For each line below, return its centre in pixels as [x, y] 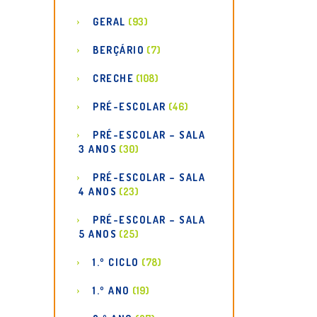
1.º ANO [111, 290]
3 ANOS [98, 149]
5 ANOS [98, 234]
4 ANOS [98, 191]
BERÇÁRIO [119, 50]
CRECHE [113, 78]
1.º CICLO [116, 262]
